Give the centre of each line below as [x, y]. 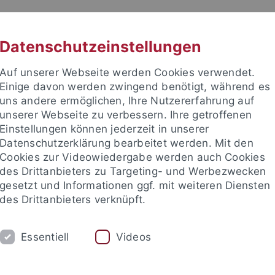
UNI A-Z [94, 22]
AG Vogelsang [243, 255]
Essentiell [45, 237]
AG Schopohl [169, 255]
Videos [134, 237]
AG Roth [107, 255]
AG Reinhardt [43, 255]
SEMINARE [38, 223]
